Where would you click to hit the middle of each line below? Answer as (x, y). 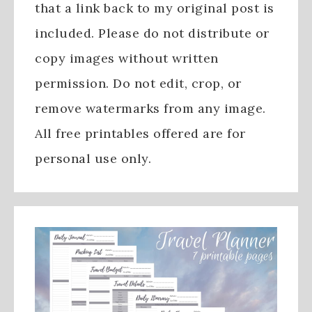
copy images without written (127, 58)
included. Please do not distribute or (152, 33)
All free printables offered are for (140, 134)
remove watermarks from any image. (150, 109)
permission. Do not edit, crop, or (138, 84)
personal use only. (93, 159)
